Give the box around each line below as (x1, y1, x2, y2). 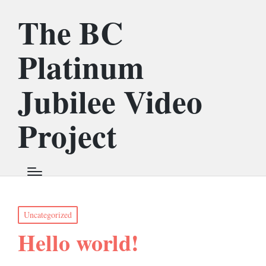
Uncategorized (24, 209, 72, 220)
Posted (17, 207, 39, 218)
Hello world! (18, 226, 139, 259)
